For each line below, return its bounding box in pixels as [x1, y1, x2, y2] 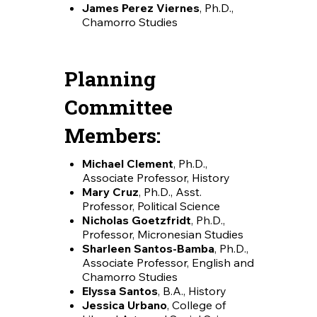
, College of [166, 298, 226, 312]
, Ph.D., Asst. [138, 185, 202, 199]
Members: [64, 122, 161, 149]
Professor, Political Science [81, 199, 220, 213]
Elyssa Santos [81, 284, 158, 298]
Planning [64, 65, 156, 92]
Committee [64, 93, 173, 120]
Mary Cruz [81, 185, 139, 199]
